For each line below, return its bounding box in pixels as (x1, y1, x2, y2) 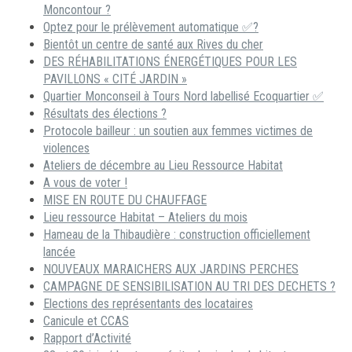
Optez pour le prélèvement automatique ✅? (43, 20, 258, 35)
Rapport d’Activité (43, 331, 131, 346)
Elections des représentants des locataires (43, 296, 253, 311)
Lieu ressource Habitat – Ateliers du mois (43, 210, 247, 225)
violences (43, 141, 90, 156)
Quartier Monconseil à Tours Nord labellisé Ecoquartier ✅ (43, 89, 324, 104)
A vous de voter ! (43, 175, 127, 190)
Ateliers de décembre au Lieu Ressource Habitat (43, 158, 283, 173)
